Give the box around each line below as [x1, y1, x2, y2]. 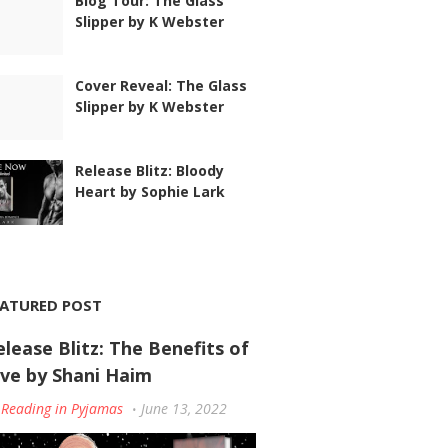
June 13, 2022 [140, 399, 227, 418]
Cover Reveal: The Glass [74, 76, 247, 95]
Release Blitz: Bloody [74, 161, 224, 180]
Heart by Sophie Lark [74, 182, 225, 201]
